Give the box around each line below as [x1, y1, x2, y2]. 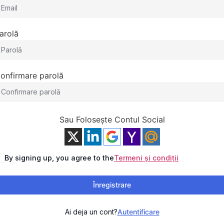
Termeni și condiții [114, 153, 178, 162]
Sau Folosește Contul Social [59, 114, 165, 124]
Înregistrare [93, 180, 131, 189]
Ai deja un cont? [64, 207, 117, 216]
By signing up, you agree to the [4, 153, 114, 162]
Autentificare [117, 207, 159, 216]
